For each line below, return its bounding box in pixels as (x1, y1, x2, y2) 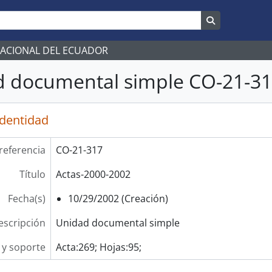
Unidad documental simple (55, 216, 180, 229)
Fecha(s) (7, 192, 46, 205)
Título (19, 168, 46, 181)
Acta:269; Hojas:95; (55, 240, 141, 254)
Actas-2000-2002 (55, 168, 131, 181)
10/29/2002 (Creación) (67, 192, 168, 205)
